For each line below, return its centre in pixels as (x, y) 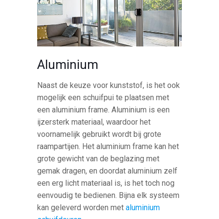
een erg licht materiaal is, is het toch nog (106, 183)
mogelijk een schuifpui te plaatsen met (103, 97)
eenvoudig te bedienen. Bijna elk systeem (109, 195)
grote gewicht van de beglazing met (99, 158)
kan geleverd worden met (82, 207)
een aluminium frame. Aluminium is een (104, 109)
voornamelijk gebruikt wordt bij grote (99, 134)
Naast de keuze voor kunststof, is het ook (109, 85)
